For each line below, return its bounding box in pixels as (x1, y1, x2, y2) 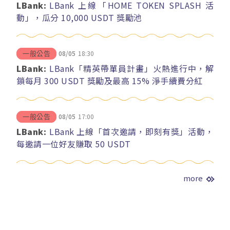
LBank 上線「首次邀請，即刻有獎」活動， (49, 125, 214, 138)
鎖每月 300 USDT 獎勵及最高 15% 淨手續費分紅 (16, 74, 203, 87)
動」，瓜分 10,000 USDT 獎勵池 (16, 11, 142, 24)
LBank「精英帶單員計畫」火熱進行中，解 (49, 62, 214, 74)
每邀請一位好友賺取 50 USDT (16, 137, 131, 150)
